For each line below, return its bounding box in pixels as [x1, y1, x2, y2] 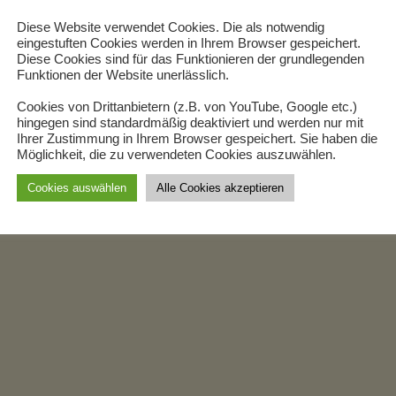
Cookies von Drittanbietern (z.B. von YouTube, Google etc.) [17, 100, 357, 114]
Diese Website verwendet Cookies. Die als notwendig [17, 20, 324, 34]
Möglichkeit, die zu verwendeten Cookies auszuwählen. [17, 148, 336, 162]
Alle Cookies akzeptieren [156, 181, 284, 194]
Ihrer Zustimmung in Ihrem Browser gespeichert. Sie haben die [17, 132, 377, 146]
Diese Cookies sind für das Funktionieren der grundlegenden [17, 52, 364, 66]
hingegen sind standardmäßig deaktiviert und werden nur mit [17, 116, 363, 130]
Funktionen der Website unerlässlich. [17, 68, 229, 82]
